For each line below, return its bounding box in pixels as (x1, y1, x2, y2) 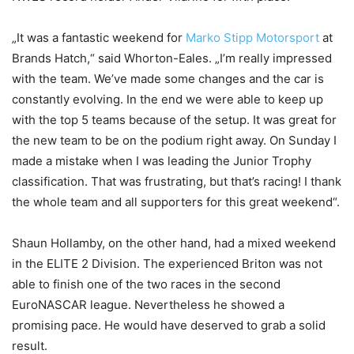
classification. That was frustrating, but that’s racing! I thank (12, 174, 341, 190)
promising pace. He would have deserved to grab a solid (12, 318, 326, 333)
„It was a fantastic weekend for (12, 30, 186, 46)
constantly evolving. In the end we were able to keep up (12, 92, 323, 107)
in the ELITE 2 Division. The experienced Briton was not (12, 256, 322, 272)
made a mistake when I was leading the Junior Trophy (12, 153, 311, 169)
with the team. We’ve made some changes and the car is (12, 71, 324, 87)
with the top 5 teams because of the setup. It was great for (12, 112, 337, 128)
